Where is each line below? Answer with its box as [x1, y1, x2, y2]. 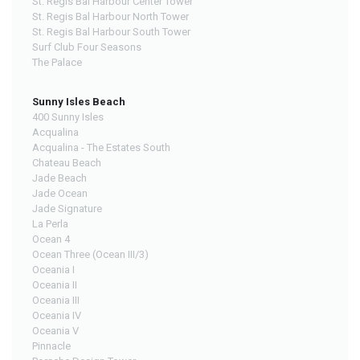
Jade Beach [32, 171, 87, 184]
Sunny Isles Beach [32, 95, 125, 108]
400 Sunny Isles [32, 110, 104, 123]
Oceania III [32, 293, 80, 306]
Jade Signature [32, 202, 102, 215]
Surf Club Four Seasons [32, 40, 141, 53]
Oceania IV [32, 309, 81, 321]
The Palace [32, 55, 82, 68]
